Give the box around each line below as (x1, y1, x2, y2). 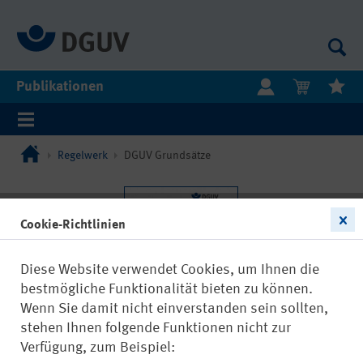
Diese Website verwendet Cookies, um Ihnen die (20, 262, 319, 277)
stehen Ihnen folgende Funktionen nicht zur (20, 320, 291, 335)
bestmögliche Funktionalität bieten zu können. (20, 281, 313, 297)
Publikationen (16, 79, 104, 94)
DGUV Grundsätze (124, 150, 211, 161)
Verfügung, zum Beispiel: (20, 340, 175, 355)
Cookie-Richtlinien (20, 218, 126, 232)
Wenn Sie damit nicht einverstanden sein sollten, (20, 301, 328, 316)
